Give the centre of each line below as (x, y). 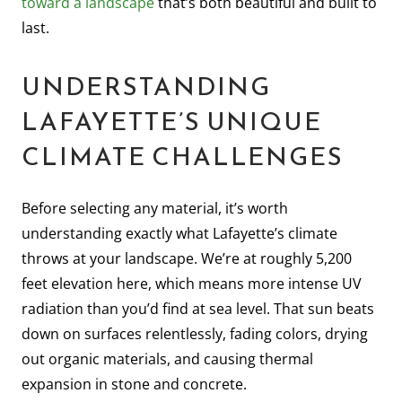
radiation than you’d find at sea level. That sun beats (198, 308)
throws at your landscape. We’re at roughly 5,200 (187, 258)
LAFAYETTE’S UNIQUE (172, 121)
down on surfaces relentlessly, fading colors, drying (195, 333)
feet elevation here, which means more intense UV (192, 283)
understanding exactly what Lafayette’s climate (179, 233)
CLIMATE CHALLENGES (183, 156)
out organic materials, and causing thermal (167, 358)
